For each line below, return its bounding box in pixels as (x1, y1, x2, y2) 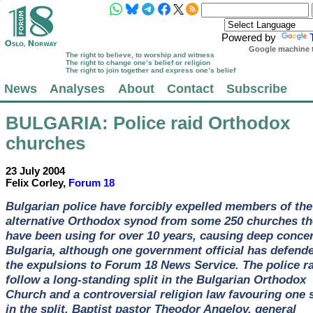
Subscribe (226, 81, 287, 96)
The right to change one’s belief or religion (66, 59, 211, 67)
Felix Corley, (5, 176, 68, 189)
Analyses (50, 81, 105, 96)
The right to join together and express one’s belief (66, 66, 236, 75)
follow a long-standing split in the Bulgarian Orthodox (5, 272, 306, 286)
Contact (166, 81, 214, 96)
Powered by (221, 31, 279, 43)
